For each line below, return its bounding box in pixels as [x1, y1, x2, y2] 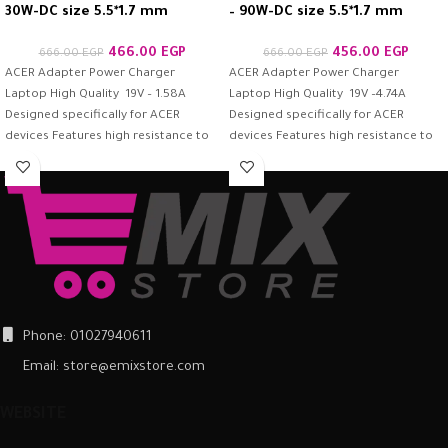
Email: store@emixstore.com [19, 360, 205, 376]
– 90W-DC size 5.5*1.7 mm [229, 4, 403, 20]
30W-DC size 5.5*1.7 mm [5, 4, 168, 20]
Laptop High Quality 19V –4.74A [229, 87, 406, 102]
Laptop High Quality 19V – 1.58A [5, 87, 186, 102]
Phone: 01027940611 [19, 330, 152, 346]
